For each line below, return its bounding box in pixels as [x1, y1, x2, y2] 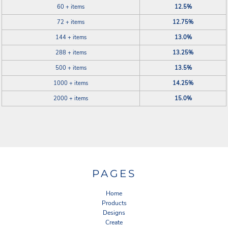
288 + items [55, 48, 87, 56]
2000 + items [53, 94, 88, 102]
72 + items [57, 18, 84, 26]
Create [105, 218, 123, 227]
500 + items [55, 64, 87, 72]
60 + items [57, 3, 84, 11]
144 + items [55, 33, 87, 41]
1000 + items [53, 79, 88, 87]
